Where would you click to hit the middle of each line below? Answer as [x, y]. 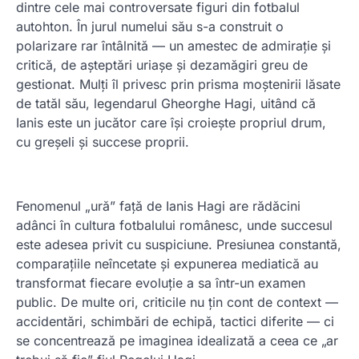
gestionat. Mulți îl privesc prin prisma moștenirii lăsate [178, 84]
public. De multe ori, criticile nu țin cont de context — [177, 302]
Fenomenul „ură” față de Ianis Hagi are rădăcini [158, 206]
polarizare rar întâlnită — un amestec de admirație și [173, 46]
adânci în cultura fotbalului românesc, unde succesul [174, 225]
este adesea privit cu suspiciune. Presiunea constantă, [179, 244]
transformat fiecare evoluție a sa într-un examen [161, 283]
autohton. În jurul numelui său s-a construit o [150, 26]
